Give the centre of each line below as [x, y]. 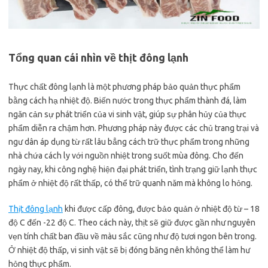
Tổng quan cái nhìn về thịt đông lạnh [98, 57]
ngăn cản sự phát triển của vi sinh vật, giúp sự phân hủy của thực [127, 114]
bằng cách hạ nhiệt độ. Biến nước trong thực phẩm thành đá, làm [127, 100]
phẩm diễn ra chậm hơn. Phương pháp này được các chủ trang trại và [134, 128]
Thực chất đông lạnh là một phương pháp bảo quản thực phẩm [124, 87]
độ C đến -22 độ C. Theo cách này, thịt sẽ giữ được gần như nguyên [132, 223]
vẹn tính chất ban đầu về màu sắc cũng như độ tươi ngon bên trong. [133, 236]
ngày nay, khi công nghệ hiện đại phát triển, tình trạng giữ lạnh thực [133, 169]
